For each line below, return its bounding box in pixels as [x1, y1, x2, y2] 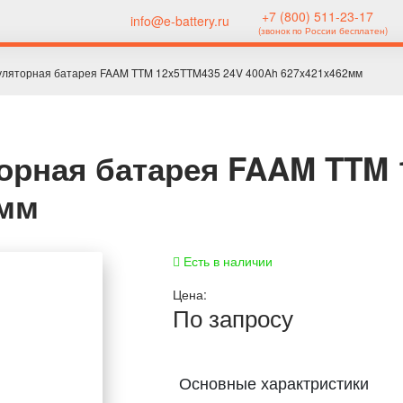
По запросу [172, 301, 293, 334]
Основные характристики [178, 371, 369, 394]
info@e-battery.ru [127, 12, 229, 30]
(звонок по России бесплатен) [258, 24, 388, 37]
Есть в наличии [179, 252, 273, 270]
